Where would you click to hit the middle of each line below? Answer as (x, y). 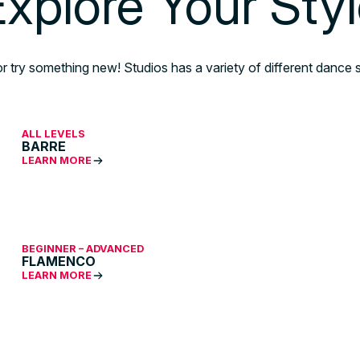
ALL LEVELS (53, 134)
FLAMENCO (58, 262)
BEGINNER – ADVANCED (82, 249)
